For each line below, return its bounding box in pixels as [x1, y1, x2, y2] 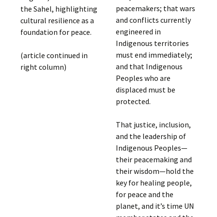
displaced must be [115, 85, 175, 94]
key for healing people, [115, 178, 192, 187]
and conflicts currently [115, 15, 191, 25]
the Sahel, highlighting [20, 4, 98, 14]
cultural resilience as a [20, 15, 94, 26]
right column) [20, 62, 67, 72]
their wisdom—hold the [115, 166, 194, 176]
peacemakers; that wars [115, 3, 195, 13]
